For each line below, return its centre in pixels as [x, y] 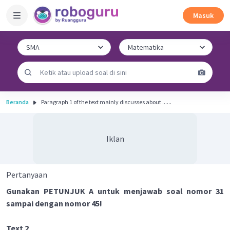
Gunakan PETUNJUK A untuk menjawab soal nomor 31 [115, 191]
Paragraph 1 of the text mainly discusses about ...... [106, 102]
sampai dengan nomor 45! [54, 203]
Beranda [17, 102]
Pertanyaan [27, 175]
